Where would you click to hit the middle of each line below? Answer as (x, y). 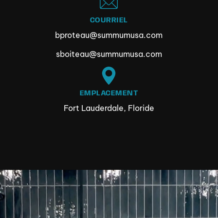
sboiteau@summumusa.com (109, 54)
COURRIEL (109, 21)
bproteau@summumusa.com (109, 35)
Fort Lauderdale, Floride (109, 108)
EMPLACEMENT (109, 94)
